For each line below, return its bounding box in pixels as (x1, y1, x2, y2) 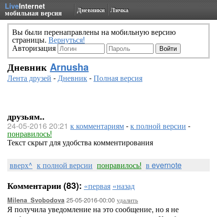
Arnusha (50, 60, 89, 74)
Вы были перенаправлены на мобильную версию (12, 26, 176, 37)
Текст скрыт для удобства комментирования (7, 137, 153, 148)
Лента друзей (7, 72, 51, 83)
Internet (19, 1, 45, 11)
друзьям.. (7, 110, 45, 123)
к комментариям (70, 120, 124, 131)
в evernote (146, 159, 182, 170)
